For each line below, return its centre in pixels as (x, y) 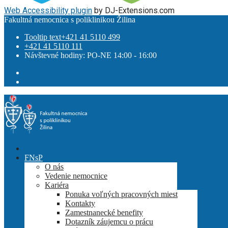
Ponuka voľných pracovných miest (121, 194)
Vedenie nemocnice (76, 176)
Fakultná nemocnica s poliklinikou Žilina (70, 19)
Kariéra (57, 185)
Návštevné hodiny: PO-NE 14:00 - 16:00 (91, 55)
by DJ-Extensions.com (133, 10)
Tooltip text (43, 37)
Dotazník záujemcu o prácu (109, 221)
